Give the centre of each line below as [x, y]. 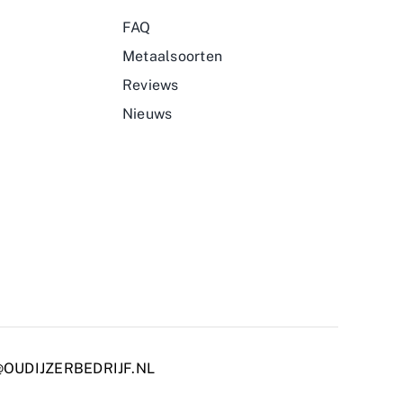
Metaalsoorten [173, 56]
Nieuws [148, 113]
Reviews [151, 85]
